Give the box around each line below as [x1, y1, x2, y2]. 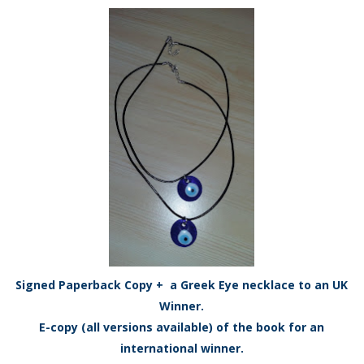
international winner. [119, 340, 244, 357]
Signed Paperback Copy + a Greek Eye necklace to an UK [15, 277, 349, 293]
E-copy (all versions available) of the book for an [39, 319, 325, 336]
